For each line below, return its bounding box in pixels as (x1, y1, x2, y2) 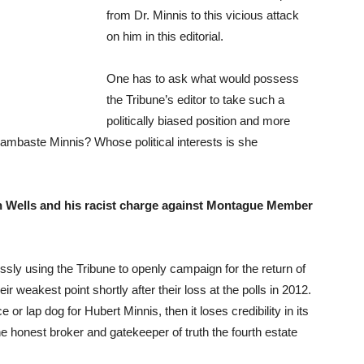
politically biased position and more (106, 114, 290, 128)
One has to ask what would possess (106, 71, 299, 85)
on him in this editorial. (106, 29, 223, 43)
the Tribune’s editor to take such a (106, 93, 284, 106)
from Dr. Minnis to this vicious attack (106, 8, 299, 22)
